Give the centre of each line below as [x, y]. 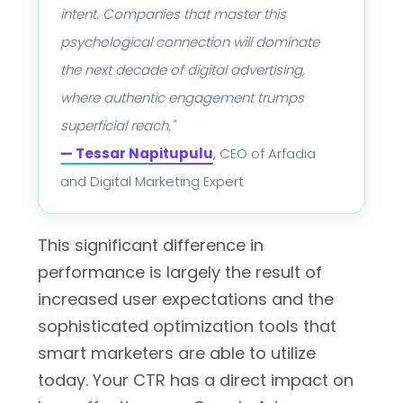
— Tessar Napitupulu [137, 153]
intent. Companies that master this [173, 14]
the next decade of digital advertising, [183, 70]
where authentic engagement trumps [182, 98]
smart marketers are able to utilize [177, 353]
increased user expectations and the [186, 299]
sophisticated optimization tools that [187, 326]
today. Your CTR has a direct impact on [196, 380]
